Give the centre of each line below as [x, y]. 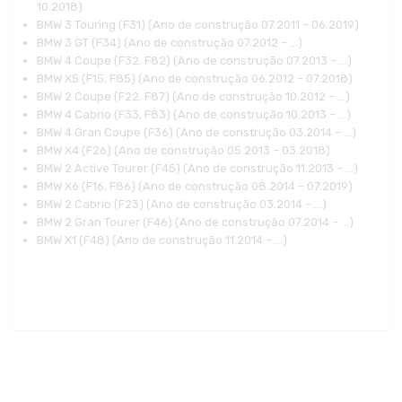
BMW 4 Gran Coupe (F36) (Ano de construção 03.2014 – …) [196, 133]
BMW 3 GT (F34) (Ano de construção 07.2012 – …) [169, 43]
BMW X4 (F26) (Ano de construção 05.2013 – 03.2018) [183, 151]
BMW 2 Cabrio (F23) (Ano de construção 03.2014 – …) [181, 205]
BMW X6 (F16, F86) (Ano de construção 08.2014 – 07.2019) [194, 187]
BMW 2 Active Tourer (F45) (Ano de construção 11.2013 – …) [197, 169]
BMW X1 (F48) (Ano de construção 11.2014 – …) [162, 240]
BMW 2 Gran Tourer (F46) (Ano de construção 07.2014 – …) [195, 223]
